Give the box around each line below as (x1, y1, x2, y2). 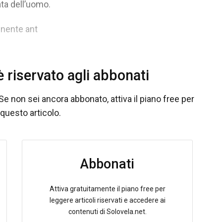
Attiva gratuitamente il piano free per (49, 184, 166, 193)
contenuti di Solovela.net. (68, 207, 147, 216)
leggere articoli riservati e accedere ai (49, 196, 166, 204)
